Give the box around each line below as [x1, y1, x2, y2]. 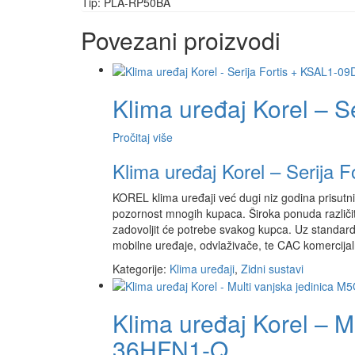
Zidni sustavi [241, 260, 303, 277]
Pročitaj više [113, 128, 173, 145]
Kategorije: [113, 260, 170, 277]
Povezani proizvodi [81, 23, 281, 58]
